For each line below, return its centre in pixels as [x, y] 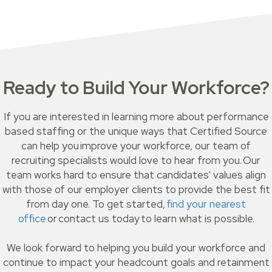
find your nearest [206, 204]
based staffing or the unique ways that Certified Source [136, 131]
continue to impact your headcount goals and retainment [136, 263]
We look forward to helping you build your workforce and [136, 248]
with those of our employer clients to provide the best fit [136, 190]
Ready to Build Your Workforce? [136, 88]
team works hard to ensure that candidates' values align [136, 175]
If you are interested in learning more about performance [136, 117]
